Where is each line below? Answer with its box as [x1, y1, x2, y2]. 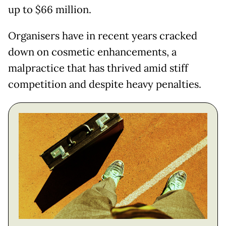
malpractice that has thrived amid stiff [8, 61, 188, 75]
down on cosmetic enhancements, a [8, 45, 177, 59]
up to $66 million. [8, 3, 91, 16]
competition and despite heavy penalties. [8, 77, 201, 91]
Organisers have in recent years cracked [8, 29, 197, 42]
